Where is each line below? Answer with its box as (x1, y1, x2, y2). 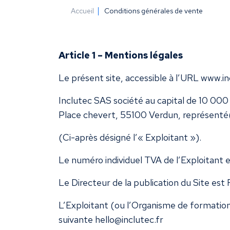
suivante (59, 213, 95, 225)
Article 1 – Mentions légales (59, 49, 183, 61)
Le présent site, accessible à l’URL (59, 71, 201, 84)
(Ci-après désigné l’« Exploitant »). (59, 131, 201, 143)
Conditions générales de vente (104, 6, 203, 15)
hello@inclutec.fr (95, 213, 163, 225)
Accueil (71, 6, 94, 15)
